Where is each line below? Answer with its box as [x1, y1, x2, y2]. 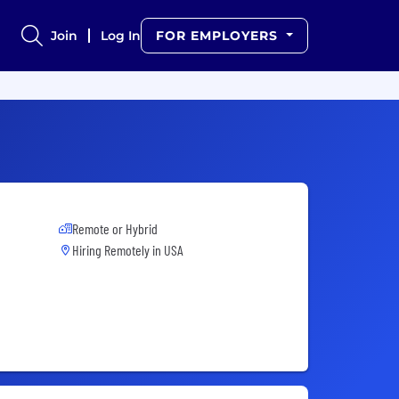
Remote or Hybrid [72, 220, 158, 237]
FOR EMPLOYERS [156, 28, 283, 44]
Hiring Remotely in [72, 241, 164, 258]
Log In [101, 28, 142, 44]
